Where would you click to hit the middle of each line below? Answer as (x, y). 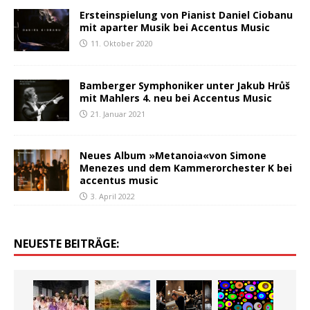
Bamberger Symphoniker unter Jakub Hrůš (185, 85)
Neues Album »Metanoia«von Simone (173, 155)
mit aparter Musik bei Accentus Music (175, 28)
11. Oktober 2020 (122, 44)
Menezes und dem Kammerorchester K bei (186, 167)
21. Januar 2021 (118, 113)
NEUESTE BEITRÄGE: (66, 243)
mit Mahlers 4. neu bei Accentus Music (176, 98)
